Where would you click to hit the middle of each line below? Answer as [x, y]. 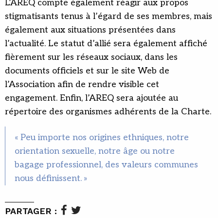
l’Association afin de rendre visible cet [82, 85]
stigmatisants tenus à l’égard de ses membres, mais [109, 17]
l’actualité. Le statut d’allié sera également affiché [106, 44]
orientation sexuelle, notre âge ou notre [95, 151]
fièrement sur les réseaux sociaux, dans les [91, 57]
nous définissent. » [51, 179]
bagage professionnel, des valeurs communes [106, 165]
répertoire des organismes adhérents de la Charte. [108, 112]
